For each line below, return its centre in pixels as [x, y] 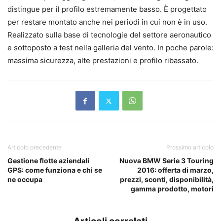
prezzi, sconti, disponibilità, [167, 179]
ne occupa [25, 179]
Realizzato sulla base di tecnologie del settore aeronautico [109, 35]
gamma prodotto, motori [172, 189]
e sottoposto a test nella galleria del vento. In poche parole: [110, 48]
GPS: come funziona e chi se [55, 170]
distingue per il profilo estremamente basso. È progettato [107, 9]
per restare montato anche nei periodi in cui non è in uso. [107, 22]
